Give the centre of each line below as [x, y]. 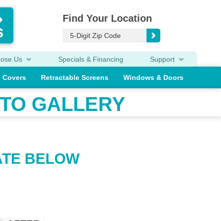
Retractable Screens [75, 77]
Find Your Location [108, 18]
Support [163, 59]
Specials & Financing [91, 59]
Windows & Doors [153, 77]
